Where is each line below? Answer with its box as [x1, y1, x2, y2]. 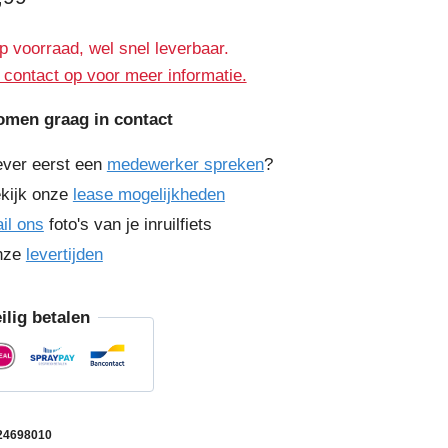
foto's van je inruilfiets [43, 214, 212, 234]
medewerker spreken [106, 154, 264, 174]
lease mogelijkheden [72, 184, 225, 204]
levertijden [25, 244, 103, 264]
